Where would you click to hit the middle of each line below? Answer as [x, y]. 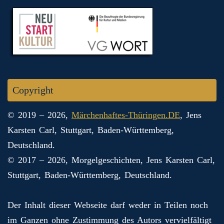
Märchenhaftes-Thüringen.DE [126, 115]
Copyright [33, 90]
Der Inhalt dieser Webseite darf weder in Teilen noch [108, 205]
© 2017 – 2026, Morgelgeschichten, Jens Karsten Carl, [111, 160]
